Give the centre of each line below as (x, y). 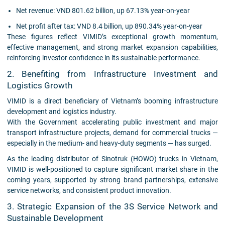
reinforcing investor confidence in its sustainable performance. (104, 58)
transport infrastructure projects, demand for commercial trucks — (113, 132)
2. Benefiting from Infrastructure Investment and (113, 74)
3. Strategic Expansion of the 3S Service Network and (113, 206)
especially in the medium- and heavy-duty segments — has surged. (109, 143)
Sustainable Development (55, 218)
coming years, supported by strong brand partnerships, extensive (113, 180)
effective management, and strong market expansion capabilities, (113, 47)
